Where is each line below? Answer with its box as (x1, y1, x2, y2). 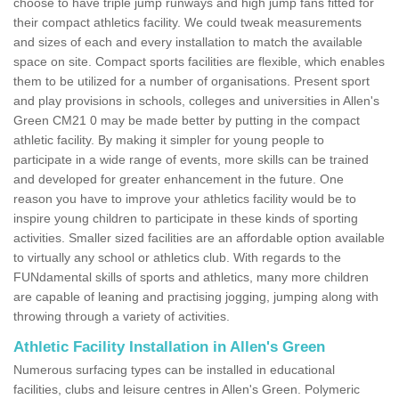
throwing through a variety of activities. (13, 308, 230, 323)
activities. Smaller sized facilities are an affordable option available (13, 230, 385, 245)
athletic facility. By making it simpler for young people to (13, 132, 324, 147)
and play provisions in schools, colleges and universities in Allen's (13, 93, 379, 108)
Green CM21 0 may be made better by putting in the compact (13, 112, 360, 127)
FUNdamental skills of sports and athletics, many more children (13, 269, 369, 284)
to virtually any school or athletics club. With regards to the (13, 249, 341, 265)
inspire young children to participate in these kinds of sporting (13, 210, 358, 225)
